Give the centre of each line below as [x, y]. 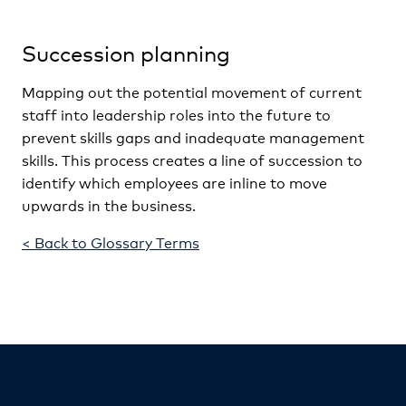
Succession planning [126, 52]
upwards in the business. [109, 204]
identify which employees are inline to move [174, 182]
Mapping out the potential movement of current [192, 91]
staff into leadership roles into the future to [176, 114]
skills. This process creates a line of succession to [192, 159]
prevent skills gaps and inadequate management [193, 136]
